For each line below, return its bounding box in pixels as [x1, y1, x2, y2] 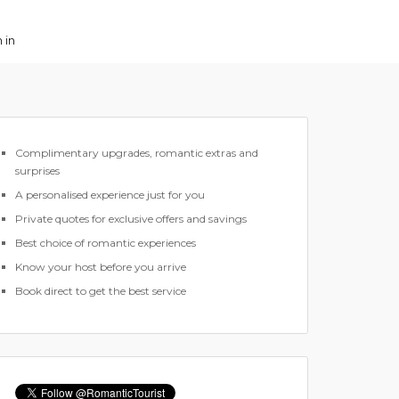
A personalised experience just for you [15, 188, 205, 201]
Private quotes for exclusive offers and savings [15, 212, 247, 225]
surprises [15, 164, 60, 177]
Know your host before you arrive [15, 260, 186, 273]
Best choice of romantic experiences [15, 236, 196, 249]
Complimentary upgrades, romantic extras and [15, 146, 258, 159]
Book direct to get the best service [15, 284, 186, 297]
